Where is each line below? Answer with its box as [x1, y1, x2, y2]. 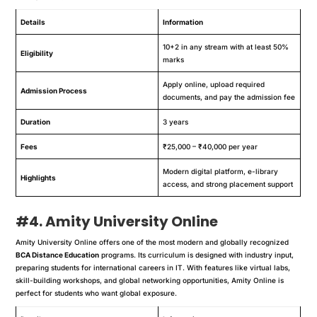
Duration [21, 117, 51, 126]
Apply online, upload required [163, 79, 265, 88]
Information [163, 17, 204, 26]
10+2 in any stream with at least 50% [163, 42, 289, 51]
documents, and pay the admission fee [163, 92, 296, 101]
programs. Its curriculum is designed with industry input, [99, 250, 294, 259]
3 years [163, 117, 189, 126]
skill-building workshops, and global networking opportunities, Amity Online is [16, 275, 284, 284]
